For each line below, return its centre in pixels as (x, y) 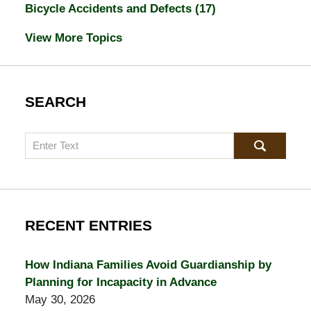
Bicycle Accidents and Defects (110, 9)
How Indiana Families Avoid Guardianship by (148, 265)
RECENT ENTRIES (88, 225)
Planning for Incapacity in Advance (120, 283)
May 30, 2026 (60, 300)
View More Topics (73, 38)
